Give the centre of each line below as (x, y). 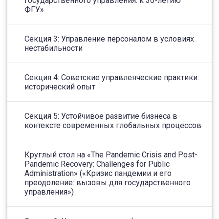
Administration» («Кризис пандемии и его (98, 174)
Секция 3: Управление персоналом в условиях (109, 39)
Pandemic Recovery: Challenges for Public (97, 164)
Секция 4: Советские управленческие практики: (112, 78)
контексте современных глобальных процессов (113, 126)
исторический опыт (60, 87)
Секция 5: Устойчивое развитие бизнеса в (101, 116)
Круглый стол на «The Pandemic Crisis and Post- (111, 155)
